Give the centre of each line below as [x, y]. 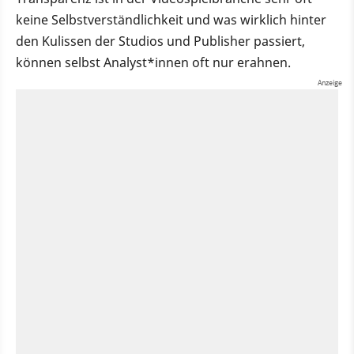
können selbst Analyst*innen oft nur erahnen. [153, 62]
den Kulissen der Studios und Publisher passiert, [160, 41]
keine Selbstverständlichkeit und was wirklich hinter [171, 19]
